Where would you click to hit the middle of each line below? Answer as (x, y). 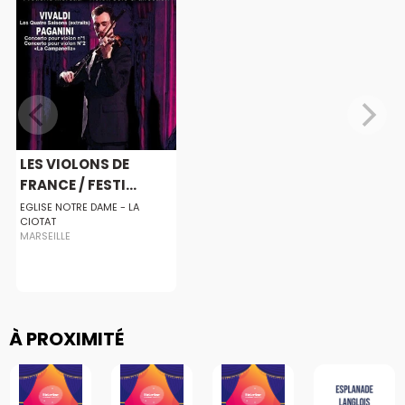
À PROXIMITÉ (66, 339)
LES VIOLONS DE (75, 165)
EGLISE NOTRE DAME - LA (80, 207)
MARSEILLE (45, 235)
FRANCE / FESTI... (78, 185)
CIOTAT (38, 221)
